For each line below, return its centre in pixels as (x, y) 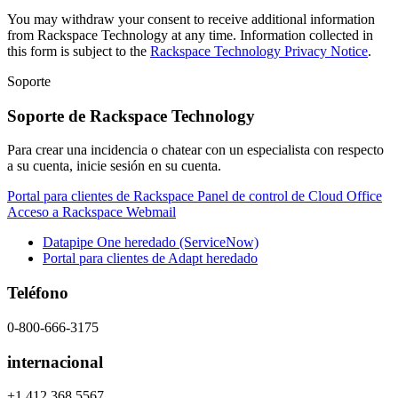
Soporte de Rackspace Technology (131, 115)
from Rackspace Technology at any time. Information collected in (190, 35)
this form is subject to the (79, 51)
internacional (55, 362)
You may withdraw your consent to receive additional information (191, 19)
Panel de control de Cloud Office (290, 196)
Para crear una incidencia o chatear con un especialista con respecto (195, 150)
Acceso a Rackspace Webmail (92, 212)
